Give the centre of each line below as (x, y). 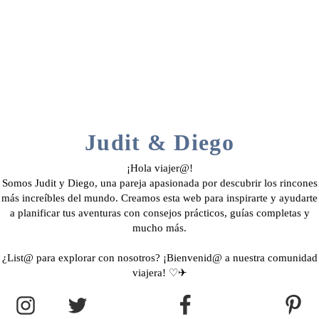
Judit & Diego (159, 143)
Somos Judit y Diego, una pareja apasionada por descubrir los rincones (159, 183)
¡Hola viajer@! (159, 168)
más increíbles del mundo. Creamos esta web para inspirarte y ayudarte (159, 198)
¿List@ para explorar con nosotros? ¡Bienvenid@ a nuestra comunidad (159, 258)
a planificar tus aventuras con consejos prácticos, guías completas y (159, 213)
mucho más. (159, 228)
